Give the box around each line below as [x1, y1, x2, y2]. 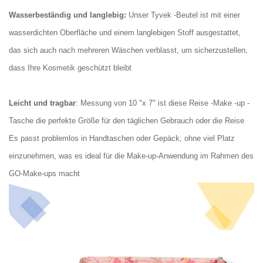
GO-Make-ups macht [9, 168, 80, 178]
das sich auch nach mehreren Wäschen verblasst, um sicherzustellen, [9, 45, 248, 55]
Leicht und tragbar [9, 98, 76, 107]
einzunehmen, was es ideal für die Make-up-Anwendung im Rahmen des [9, 151, 254, 160]
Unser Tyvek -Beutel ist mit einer [129, 10, 240, 19]
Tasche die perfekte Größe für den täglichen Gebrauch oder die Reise [9, 116, 244, 125]
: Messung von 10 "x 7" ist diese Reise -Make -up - [76, 98, 249, 107]
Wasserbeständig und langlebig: [9, 10, 129, 19]
